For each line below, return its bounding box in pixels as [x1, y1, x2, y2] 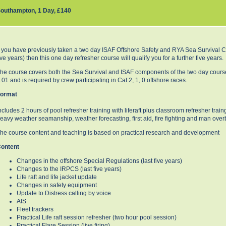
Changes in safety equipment [17, 181, 97, 189]
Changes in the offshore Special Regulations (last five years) [17, 157, 182, 164]
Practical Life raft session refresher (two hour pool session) [17, 213, 177, 221]
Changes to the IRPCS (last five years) [17, 165, 122, 173]
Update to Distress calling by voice [17, 189, 111, 197]
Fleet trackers [17, 205, 53, 213]
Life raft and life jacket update [17, 173, 97, 181]
